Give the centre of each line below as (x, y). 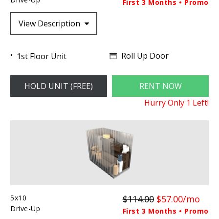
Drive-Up (25, 209)
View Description (50, 23)
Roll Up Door (145, 56)
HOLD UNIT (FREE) (58, 86)
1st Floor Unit (41, 56)
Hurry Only (164, 102)
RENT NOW (160, 86)
